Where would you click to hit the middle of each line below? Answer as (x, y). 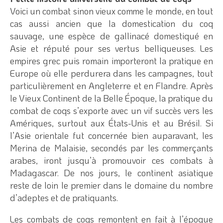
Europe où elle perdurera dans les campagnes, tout (111, 73)
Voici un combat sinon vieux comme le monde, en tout (111, 11)
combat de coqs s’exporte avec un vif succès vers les (111, 110)
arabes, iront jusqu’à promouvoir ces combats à (111, 160)
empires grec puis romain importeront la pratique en (111, 60)
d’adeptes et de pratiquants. (64, 197)
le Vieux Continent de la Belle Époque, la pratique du (111, 98)
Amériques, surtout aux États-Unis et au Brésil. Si (111, 123)
